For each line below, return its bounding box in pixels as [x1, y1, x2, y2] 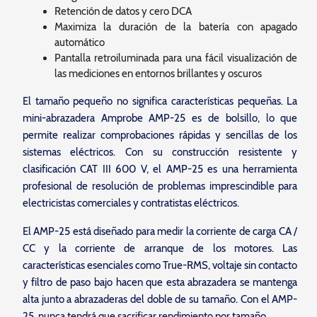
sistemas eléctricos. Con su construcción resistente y [22, 146, 298, 158]
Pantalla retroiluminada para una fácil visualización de [54, 52, 298, 64]
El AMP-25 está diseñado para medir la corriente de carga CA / [22, 225, 298, 238]
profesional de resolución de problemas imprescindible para [22, 180, 298, 192]
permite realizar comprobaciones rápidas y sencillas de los [22, 129, 298, 142]
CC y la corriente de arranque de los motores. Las [22, 242, 298, 255]
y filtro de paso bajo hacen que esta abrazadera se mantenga [22, 276, 298, 289]
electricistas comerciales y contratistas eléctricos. [22, 197, 239, 209]
